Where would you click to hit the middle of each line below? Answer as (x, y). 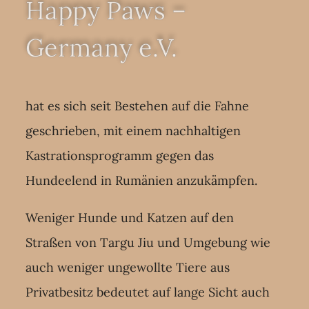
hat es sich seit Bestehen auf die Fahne (138, 106)
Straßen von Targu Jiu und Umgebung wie (148, 242)
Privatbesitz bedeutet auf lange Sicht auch (148, 292)
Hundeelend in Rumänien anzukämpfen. (142, 180)
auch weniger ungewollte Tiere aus (128, 267)
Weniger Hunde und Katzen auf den (130, 217)
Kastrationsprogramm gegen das (120, 155)
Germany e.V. (102, 47)
